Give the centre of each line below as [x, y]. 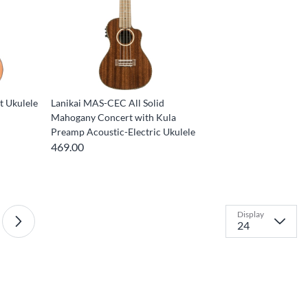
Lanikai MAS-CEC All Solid [108, 103]
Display [251, 214]
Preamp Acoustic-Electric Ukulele [123, 132]
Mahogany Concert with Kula [114, 118]
